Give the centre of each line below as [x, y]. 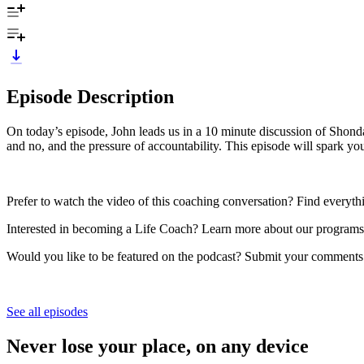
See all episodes [47, 311]
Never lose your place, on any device [158, 346]
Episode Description [90, 96]
